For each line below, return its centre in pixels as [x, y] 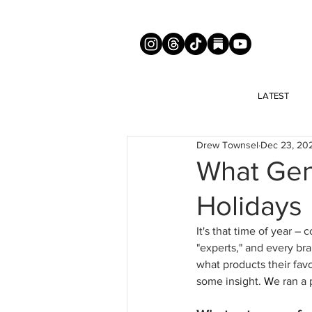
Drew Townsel [227, 145]
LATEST [273, 96]
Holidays [249, 205]
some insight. [230, 281]
